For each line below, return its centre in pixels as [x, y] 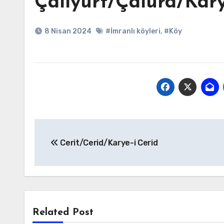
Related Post [63, 212]
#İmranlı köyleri [133, 31]
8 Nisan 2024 [68, 31]
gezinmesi [72, 149]
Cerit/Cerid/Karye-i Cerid [108, 143]
